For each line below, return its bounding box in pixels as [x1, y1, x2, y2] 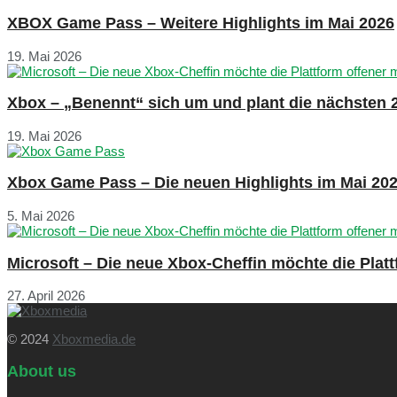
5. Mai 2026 [7, 207, 74, 223]
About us [7, 362, 76, 380]
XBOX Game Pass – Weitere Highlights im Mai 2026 [7, 14, 394, 33]
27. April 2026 [7, 288, 85, 304]
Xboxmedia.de [52, 331, 136, 347]
